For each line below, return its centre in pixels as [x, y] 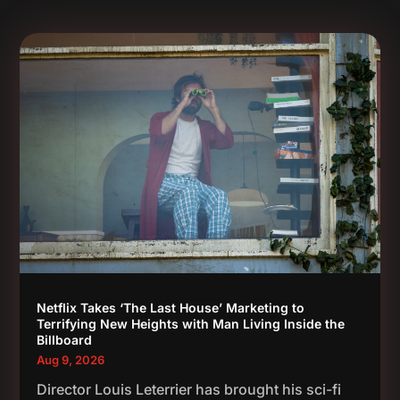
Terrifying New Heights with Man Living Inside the [191, 324]
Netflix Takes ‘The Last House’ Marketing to [171, 308]
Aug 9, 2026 [71, 360]
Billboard [65, 340]
